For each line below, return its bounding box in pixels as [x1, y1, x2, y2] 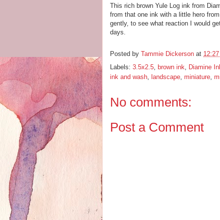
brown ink [158, 63, 185, 71]
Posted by [110, 50, 141, 58]
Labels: [110, 63, 133, 71]
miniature [184, 73, 210, 81]
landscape [151, 73, 180, 81]
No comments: [110, 95, 192, 110]
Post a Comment [110, 119, 204, 135]
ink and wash [110, 73, 147, 81]
